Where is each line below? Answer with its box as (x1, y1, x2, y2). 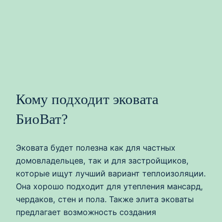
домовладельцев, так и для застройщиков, (16, 155, 189, 166)
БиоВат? (16, 111, 68, 127)
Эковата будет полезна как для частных (16, 142, 175, 153)
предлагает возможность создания (16, 207, 156, 217)
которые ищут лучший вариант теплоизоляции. (16, 168, 206, 178)
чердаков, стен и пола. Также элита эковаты (16, 194, 194, 204)
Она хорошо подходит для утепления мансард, (16, 181, 203, 191)
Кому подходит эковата (16, 91, 159, 108)
